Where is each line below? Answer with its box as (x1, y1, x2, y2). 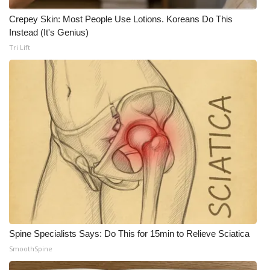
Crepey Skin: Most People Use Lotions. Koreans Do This (9, 14, 233, 25)
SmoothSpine (9, 244, 52, 254)
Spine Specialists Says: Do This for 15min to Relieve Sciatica (9, 228, 250, 239)
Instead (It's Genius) (9, 27, 89, 38)
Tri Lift (9, 43, 30, 52)
